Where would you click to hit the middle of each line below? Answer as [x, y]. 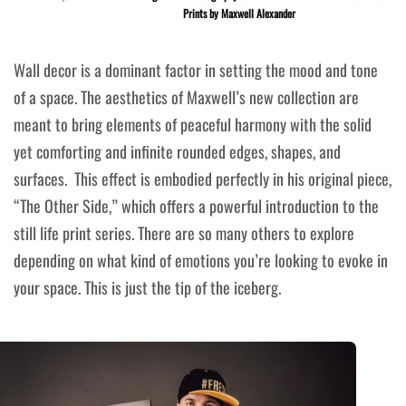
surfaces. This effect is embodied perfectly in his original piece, [203, 178]
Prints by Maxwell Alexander [239, 14]
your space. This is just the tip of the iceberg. [147, 287]
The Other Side [64, 205]
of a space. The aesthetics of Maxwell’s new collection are [186, 97]
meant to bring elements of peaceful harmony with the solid [193, 124]
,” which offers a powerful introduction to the [244, 205]
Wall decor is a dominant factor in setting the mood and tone [196, 69]
